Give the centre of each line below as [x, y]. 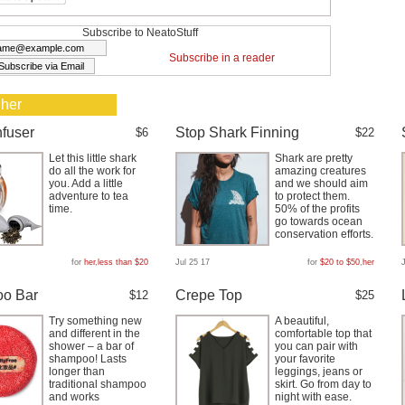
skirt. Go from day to [323, 384]
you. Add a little [86, 184]
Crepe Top [209, 295]
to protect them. [312, 196]
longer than [77, 372]
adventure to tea [89, 196]
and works [74, 397]
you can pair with [316, 346]
